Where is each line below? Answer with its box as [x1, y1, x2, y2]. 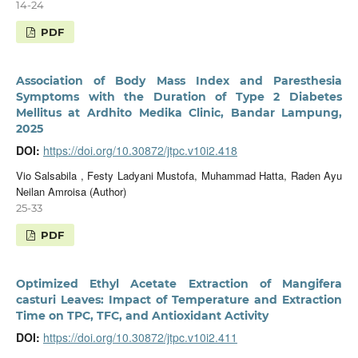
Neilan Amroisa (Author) [15, 184, 126, 200]
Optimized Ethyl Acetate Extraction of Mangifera [15, 276, 343, 292]
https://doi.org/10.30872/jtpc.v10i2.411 [42, 329, 237, 346]
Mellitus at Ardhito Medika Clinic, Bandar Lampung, [15, 105, 343, 121]
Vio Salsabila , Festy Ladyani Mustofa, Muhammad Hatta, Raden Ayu [15, 168, 343, 184]
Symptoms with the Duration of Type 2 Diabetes [15, 89, 343, 105]
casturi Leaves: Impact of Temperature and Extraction [15, 292, 343, 308]
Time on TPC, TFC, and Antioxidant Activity [15, 308, 268, 324]
